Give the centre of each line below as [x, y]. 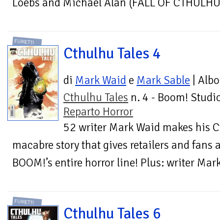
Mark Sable [163, 80]
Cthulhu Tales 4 [112, 54]
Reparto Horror [98, 111]
